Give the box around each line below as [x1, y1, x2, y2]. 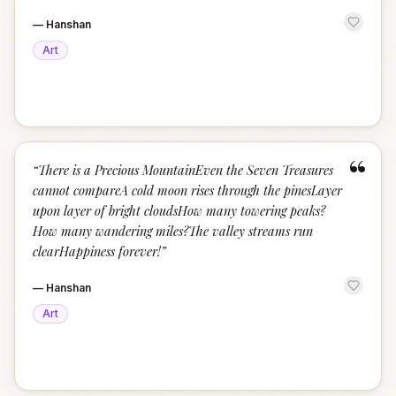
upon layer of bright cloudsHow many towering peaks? [33, 202, 325, 219]
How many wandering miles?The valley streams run [33, 222, 313, 240]
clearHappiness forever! [33, 242, 161, 260]
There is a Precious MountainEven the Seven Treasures [38, 161, 333, 179]
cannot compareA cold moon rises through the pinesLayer [33, 181, 342, 199]
